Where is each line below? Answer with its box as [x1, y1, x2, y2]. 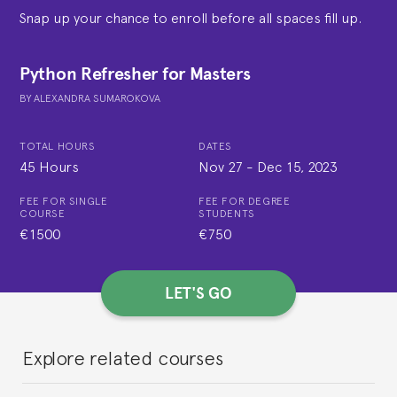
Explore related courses [22, 344, 223, 370]
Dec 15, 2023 [257, 156, 338, 175]
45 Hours [19, 156, 79, 175]
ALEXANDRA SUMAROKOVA [34, 90, 160, 105]
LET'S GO [165, 281, 232, 306]
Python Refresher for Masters [19, 60, 251, 87]
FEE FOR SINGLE [19, 193, 108, 208]
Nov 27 [198, 156, 243, 175]
